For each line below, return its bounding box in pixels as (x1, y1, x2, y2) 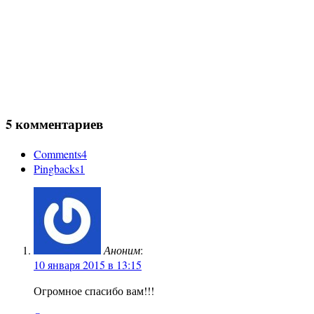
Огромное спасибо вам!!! (34, 282, 154, 298)
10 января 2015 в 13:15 (34, 257, 142, 272)
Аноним (104, 242, 140, 257)
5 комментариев (6, 114, 103, 133)
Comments (34, 146, 81, 161)
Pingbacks (34, 161, 79, 176)
